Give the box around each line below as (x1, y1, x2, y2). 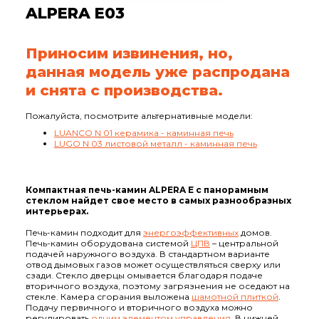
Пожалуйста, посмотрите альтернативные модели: (25, 110, 253, 121)
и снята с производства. (25, 80, 223, 99)
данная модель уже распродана (25, 62, 290, 80)
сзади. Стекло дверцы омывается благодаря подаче (25, 269, 263, 281)
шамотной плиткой (191, 291, 278, 302)
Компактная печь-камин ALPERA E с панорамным (25, 184, 268, 195)
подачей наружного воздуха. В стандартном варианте (25, 248, 270, 259)
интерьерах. (25, 205, 88, 216)
